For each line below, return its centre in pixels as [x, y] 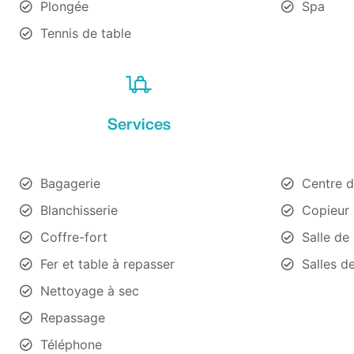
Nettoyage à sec [90, 290]
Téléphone [71, 344]
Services [139, 123]
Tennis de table [86, 33]
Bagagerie [70, 183]
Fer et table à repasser [107, 264]
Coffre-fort [74, 237]
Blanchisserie [79, 210]
